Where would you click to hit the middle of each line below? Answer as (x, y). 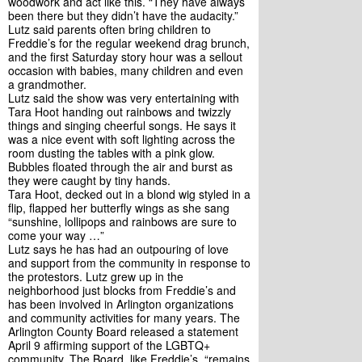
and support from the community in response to (129, 263)
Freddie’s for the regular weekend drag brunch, (129, 43)
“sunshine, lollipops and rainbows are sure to (122, 221)
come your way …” (56, 235)
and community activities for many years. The (124, 318)
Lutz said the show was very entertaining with (124, 98)
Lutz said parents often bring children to (109, 29)
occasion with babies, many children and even (126, 70)
